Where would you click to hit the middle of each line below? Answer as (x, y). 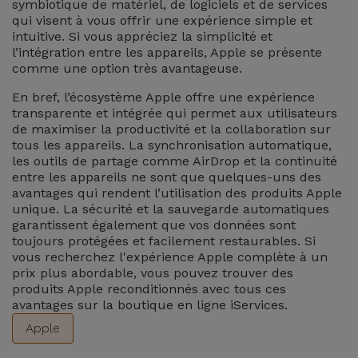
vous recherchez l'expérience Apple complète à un (170, 257)
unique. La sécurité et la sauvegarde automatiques (171, 209)
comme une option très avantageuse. (127, 68)
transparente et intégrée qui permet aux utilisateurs (175, 113)
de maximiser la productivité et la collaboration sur (171, 129)
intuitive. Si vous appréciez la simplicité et (142, 36)
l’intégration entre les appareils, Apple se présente (167, 52)
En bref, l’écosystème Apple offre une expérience (163, 97)
